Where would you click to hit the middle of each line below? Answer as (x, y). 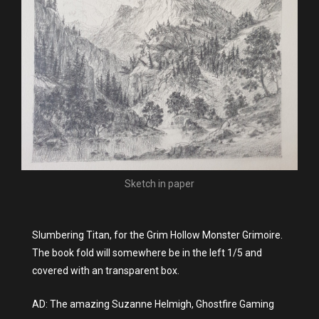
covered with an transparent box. (106, 271)
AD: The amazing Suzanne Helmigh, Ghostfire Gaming (153, 304)
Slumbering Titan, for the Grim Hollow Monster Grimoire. (157, 235)
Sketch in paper (159, 184)
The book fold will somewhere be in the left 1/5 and (147, 253)
